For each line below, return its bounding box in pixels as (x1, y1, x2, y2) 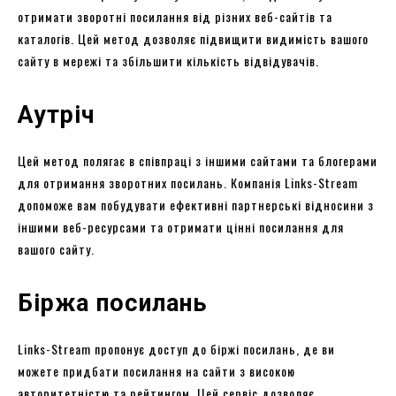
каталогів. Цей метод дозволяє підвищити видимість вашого (18, 28, 369, 48)
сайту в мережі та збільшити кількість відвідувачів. (18, 50, 319, 70)
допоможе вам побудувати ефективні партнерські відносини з (18, 194, 374, 214)
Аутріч (18, 100, 95, 129)
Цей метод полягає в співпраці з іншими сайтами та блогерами (18, 150, 377, 170)
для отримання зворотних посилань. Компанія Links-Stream (18, 172, 358, 192)
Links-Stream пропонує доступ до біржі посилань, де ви (18, 339, 335, 358)
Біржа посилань (18, 288, 207, 317)
